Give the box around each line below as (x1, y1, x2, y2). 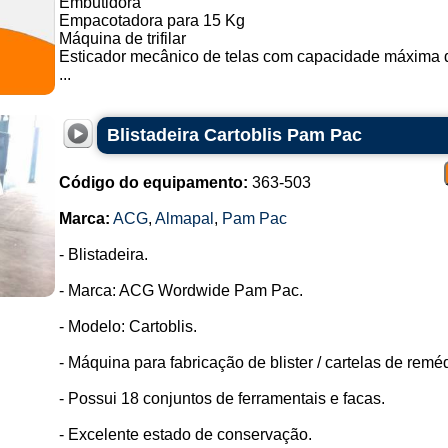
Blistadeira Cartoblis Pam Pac (106, 125, 362, 145)
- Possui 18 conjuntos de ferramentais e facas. (58, 390, 385, 407)
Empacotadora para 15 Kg (58, 12, 245, 29)
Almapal (154, 210, 214, 227)
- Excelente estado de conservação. (58, 426, 312, 443)
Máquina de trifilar (58, 30, 186, 47)
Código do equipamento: (58, 174, 248, 191)
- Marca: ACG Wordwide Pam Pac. (58, 282, 303, 299)
